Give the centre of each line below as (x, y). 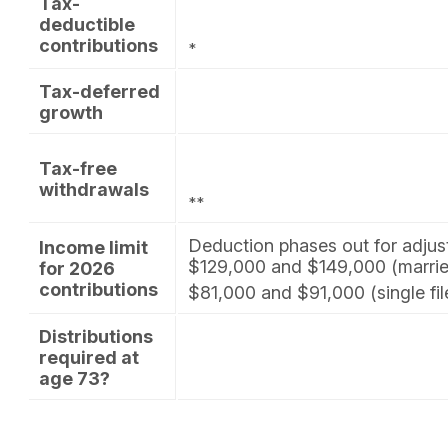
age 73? (74, 379)
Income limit (93, 248)
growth (70, 113)
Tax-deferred (99, 92)
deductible (86, 25)
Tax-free (77, 169)
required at (88, 358)
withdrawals (93, 190)
